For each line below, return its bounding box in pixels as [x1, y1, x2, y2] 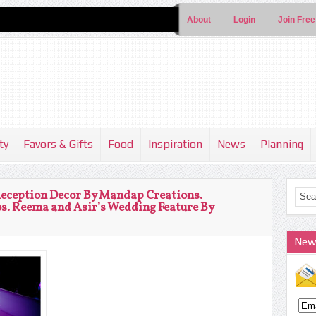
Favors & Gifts [23, 138, 93, 151]
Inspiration [148, 138, 202, 151]
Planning [260, 138, 303, 151]
